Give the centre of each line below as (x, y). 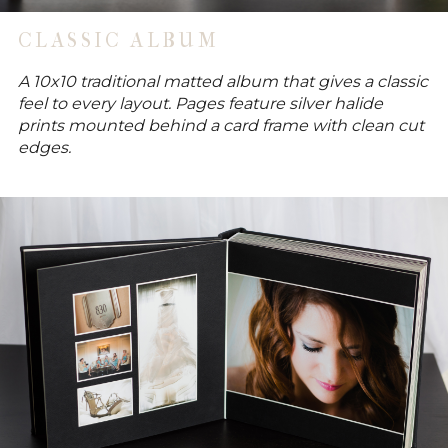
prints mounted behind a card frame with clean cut (220, 125)
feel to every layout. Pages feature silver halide (200, 103)
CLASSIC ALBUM (118, 40)
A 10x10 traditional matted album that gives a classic (222, 81)
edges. (44, 147)
